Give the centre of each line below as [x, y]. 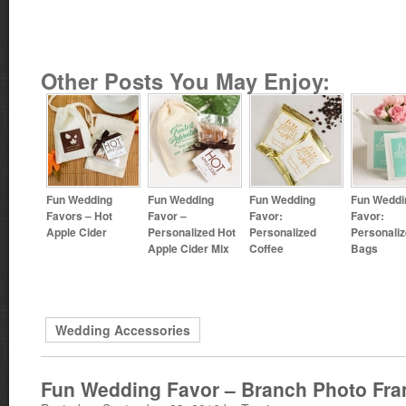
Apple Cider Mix [188, 248]
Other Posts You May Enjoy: [185, 81]
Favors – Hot [79, 215]
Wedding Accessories [123, 330]
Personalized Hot [192, 232]
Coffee [266, 248]
